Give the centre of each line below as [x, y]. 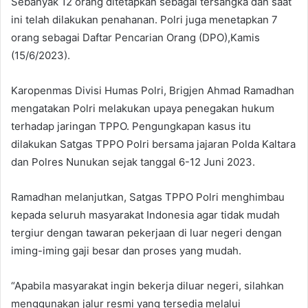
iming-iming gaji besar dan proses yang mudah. [126, 250]
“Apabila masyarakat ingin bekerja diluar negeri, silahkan [147, 285]
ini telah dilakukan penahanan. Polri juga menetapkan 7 [144, 19]
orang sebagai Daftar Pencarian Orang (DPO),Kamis [135, 37]
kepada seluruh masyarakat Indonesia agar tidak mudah [145, 214]
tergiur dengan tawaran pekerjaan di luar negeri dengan [146, 232]
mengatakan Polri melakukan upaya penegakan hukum [143, 108]
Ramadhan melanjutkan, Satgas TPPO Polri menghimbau [148, 197]
